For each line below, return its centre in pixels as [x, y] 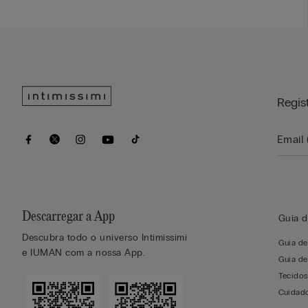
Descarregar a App [68, 217]
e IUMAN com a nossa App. [84, 252]
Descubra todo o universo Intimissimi [104, 237]
